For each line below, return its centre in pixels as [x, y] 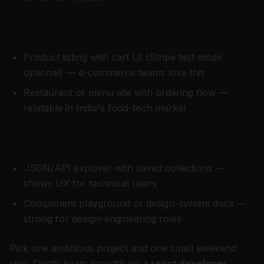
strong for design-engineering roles [103, 219]
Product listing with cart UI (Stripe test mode [123, 57]
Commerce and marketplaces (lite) [100, 27]
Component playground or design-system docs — [135, 203]
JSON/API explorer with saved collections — [124, 168]
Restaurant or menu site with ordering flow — [126, 93]
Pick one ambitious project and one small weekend [123, 248]
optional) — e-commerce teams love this [114, 72]
